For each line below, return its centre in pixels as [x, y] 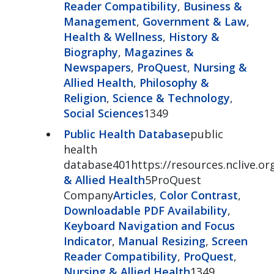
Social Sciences [103, 113]
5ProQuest [173, 180]
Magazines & [159, 52]
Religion [85, 98]
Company [88, 195]
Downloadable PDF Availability [145, 210]
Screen [229, 241]
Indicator [87, 241]
